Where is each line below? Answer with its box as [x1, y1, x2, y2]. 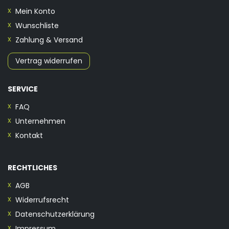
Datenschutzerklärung [15, 209, 95, 219]
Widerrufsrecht [15, 194, 69, 205]
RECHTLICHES [8, 162, 57, 173]
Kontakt [15, 130, 43, 141]
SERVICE [8, 83, 38, 94]
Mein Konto [15, 6, 55, 16]
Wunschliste [15, 20, 59, 31]
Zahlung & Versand [15, 34, 83, 45]
